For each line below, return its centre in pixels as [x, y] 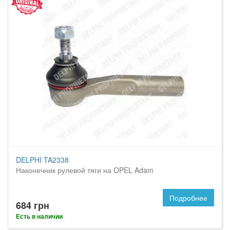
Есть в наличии [39, 216]
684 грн [33, 205]
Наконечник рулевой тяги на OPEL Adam [85, 170]
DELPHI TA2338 [42, 160]
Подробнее [188, 198]
